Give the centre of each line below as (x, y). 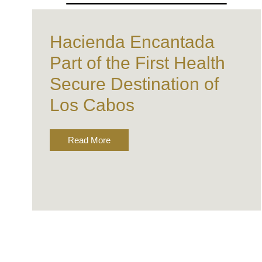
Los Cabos (92, 105)
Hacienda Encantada (132, 42)
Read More (89, 140)
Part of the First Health (137, 63)
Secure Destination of (134, 84)
